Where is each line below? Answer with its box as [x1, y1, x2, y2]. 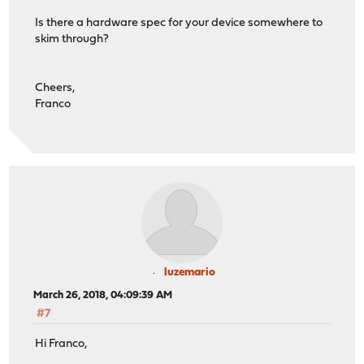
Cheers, [35, 81, 76, 94]
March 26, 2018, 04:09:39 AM [33, 290, 173, 301]
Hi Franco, [35, 337, 88, 350]
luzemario [163, 266, 215, 279]
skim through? [35, 32, 110, 45]
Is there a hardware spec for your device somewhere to [35, 16, 323, 29]
